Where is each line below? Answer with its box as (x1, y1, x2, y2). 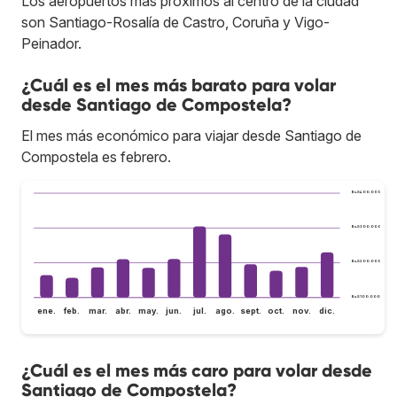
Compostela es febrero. (21, 147, 171, 166)
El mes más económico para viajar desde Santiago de (21, 126, 362, 144)
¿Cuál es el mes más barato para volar (21, 74, 336, 96)
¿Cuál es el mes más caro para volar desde (21, 360, 372, 382)
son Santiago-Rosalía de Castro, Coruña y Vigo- (21, 12, 330, 31)
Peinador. (21, 34, 82, 52)
